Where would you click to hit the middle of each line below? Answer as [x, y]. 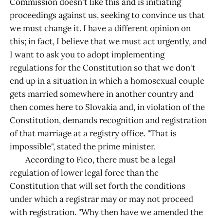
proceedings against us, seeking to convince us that [107, 15]
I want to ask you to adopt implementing [87, 54]
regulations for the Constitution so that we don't [103, 67]
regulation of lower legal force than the [84, 173]
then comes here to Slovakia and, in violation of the [107, 107]
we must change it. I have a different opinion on [100, 28]
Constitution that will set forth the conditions [98, 186]
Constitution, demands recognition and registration [108, 120]
